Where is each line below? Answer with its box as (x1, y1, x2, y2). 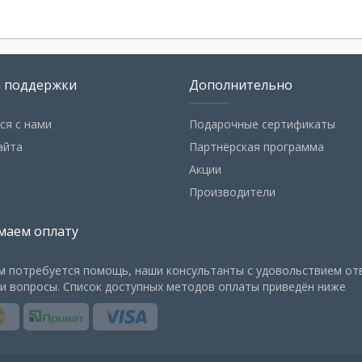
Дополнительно (188, 76, 293, 95)
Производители (188, 184, 276, 200)
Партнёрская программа (188, 139, 324, 155)
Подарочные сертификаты (188, 116, 335, 133)
